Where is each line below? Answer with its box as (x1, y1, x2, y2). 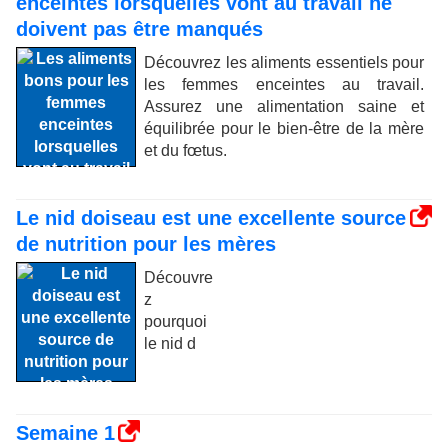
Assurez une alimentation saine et (144, 98, 424, 115)
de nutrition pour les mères (16, 233, 276, 255)
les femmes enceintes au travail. (144, 76, 424, 93)
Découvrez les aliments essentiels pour (144, 54, 424, 71)
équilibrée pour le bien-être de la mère (144, 120, 424, 137)
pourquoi (144, 313, 207, 330)
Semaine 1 (16, 422, 115, 444)
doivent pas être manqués (16, 18, 263, 40)
